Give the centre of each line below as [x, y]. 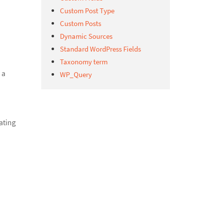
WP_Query [76, 74]
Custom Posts [80, 23]
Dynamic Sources [86, 36]
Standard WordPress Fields [100, 49]
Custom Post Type [87, 11]
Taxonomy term [83, 62]
